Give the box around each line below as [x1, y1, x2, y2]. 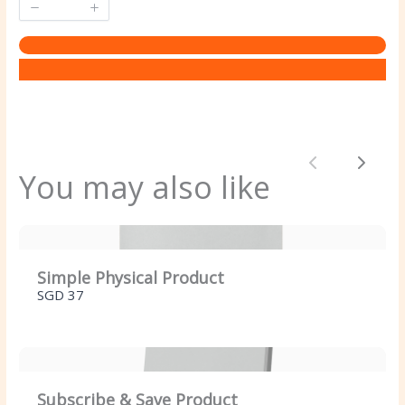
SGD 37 [37, 286, 85, 305]
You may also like [19, 165, 271, 208]
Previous [300, 156, 387, 187]
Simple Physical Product [37, 267, 225, 289]
